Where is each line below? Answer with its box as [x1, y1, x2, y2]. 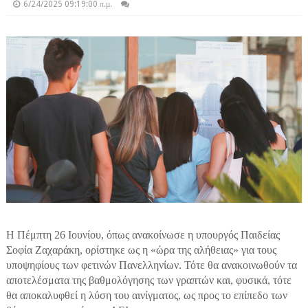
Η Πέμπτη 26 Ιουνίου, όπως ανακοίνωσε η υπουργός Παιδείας [5, 228, 280, 241]
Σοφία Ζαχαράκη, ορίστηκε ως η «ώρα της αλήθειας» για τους [5, 243, 276, 256]
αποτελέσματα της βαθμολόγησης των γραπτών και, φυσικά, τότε [5, 274, 291, 286]
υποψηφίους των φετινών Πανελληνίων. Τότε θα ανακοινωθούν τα [5, 258, 297, 271]
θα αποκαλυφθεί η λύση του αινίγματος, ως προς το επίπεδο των [5, 289, 287, 301]
